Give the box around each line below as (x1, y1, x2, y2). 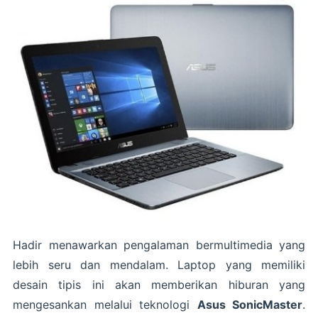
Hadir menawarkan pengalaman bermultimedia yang (13, 237, 305, 252)
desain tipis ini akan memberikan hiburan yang (13, 277, 305, 292)
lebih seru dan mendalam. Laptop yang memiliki (13, 257, 305, 272)
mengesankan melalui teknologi (13, 297, 197, 312)
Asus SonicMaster (197, 297, 302, 312)
